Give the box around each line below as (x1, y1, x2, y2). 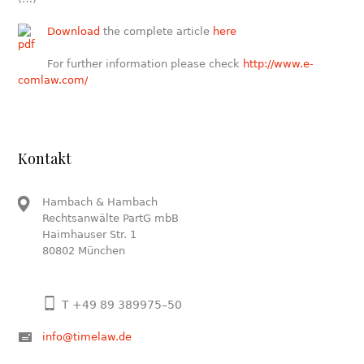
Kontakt (18, 149, 72, 168)
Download (47, 25, 101, 37)
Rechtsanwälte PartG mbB (42, 212, 180, 224)
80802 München (42, 245, 126, 257)
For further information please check (47, 58, 244, 70)
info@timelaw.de (42, 331, 132, 343)
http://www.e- (243, 58, 314, 70)
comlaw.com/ (18, 74, 89, 86)
